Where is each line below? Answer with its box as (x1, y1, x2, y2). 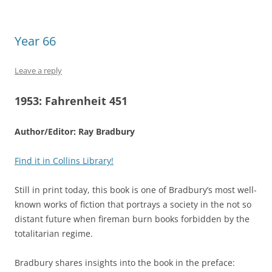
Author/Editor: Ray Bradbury (15, 126, 135, 138)
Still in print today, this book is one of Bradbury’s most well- (15, 184, 257, 196)
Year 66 (15, 33, 56, 50)
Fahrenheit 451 (45, 93, 127, 109)
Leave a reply (15, 65, 62, 76)
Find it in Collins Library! (15, 155, 114, 167)
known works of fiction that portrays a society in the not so (15, 199, 251, 211)
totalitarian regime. (15, 228, 93, 240)
